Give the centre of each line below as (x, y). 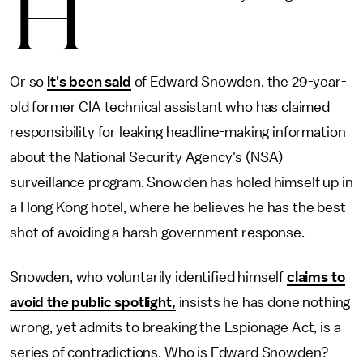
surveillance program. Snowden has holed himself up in (181, 182)
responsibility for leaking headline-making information (178, 132)
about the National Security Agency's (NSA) (147, 157)
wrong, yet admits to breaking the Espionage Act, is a (175, 327)
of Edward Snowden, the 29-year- (239, 82)
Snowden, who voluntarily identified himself (148, 277)
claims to (316, 277)
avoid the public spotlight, (93, 302)
